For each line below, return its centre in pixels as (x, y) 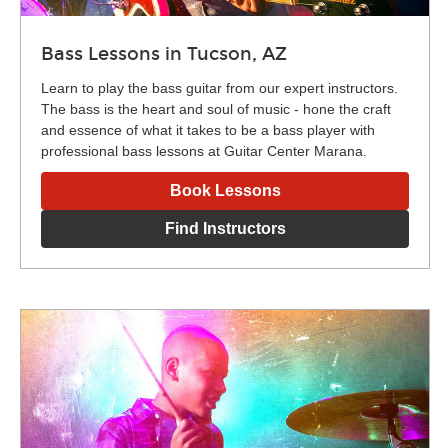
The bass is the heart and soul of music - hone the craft (216, 108)
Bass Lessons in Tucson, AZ (164, 53)
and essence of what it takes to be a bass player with (208, 129)
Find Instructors (225, 228)
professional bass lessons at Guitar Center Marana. (204, 150)
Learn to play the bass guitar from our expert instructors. (219, 87)
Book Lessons (225, 190)
